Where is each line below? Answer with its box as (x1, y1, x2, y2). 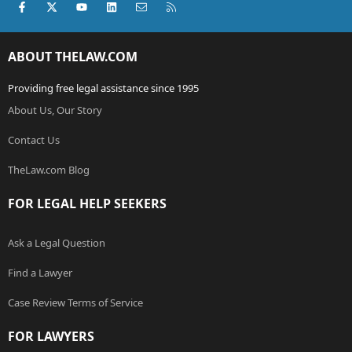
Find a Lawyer (8, 266, 72, 280)
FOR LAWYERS (8, 328, 94, 346)
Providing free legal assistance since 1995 (8, 81, 199, 96)
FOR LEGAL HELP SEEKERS (8, 195, 167, 213)
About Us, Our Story (8, 103, 102, 118)
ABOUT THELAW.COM (8, 48, 137, 66)
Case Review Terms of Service (8, 295, 143, 310)
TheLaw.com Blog (8, 163, 90, 178)
